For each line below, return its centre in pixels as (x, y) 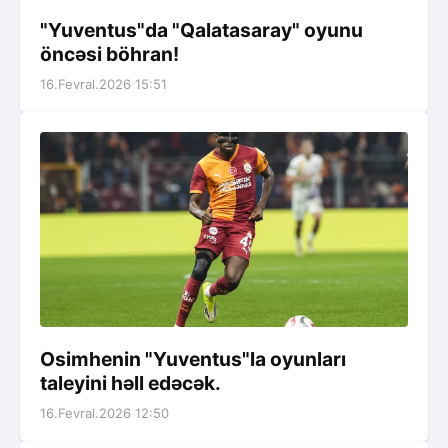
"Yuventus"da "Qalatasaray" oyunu (201, 29)
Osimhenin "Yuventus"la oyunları (193, 359)
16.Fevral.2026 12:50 (104, 413)
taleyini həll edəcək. (130, 383)
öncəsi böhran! (109, 53)
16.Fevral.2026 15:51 (103, 83)
